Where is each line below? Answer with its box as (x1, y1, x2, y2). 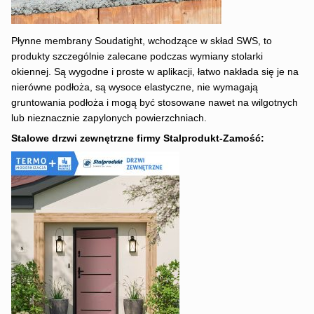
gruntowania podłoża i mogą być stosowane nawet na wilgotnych (11, 97, 298, 109)
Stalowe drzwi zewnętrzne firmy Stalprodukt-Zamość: (11, 132, 264, 144)
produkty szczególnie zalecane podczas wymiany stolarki (11, 51, 263, 62)
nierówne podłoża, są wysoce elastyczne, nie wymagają (11, 82, 258, 93)
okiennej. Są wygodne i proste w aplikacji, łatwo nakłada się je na (11, 67, 299, 78)
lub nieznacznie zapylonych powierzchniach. (11, 113, 207, 124)
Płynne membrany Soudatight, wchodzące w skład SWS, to (11, 36, 272, 47)
